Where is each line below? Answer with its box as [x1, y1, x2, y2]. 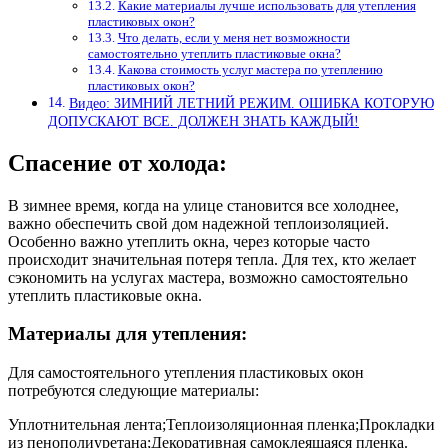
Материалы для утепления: [8, 323, 247, 345]
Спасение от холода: [8, 149, 227, 176]
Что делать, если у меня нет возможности [117, 29, 350, 45]
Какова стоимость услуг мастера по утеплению [117, 61, 383, 77]
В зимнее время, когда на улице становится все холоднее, [8, 196, 399, 214]
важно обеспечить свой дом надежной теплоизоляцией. [8, 214, 389, 232]
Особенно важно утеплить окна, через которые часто [8, 232, 370, 250]
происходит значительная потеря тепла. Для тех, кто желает [8, 250, 416, 268]
